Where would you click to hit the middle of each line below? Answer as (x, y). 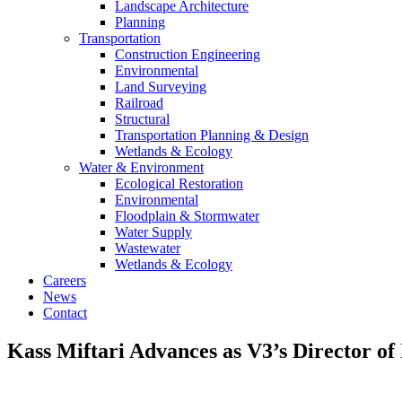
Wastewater (148, 248)
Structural (142, 119)
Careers (65, 280)
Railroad (139, 103)
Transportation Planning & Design (212, 135)
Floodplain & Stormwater (187, 216)
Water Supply (153, 232)
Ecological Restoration (179, 184)
